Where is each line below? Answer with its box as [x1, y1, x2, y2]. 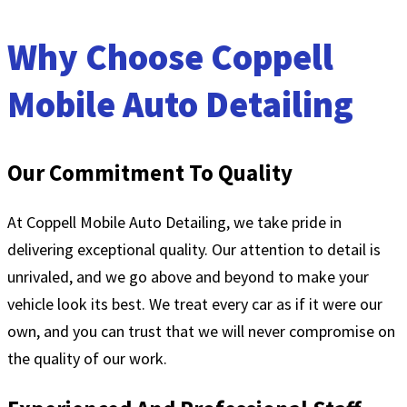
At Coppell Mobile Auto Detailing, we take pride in [7, 211, 342, 233]
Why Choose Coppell [7, 35, 333, 81]
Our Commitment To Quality [7, 157, 293, 187]
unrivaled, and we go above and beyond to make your [7, 265, 369, 287]
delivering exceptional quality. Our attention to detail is [7, 238, 381, 260]
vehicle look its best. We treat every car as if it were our [7, 293, 382, 314]
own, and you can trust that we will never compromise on [7, 320, 395, 342]
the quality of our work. [7, 347, 167, 369]
